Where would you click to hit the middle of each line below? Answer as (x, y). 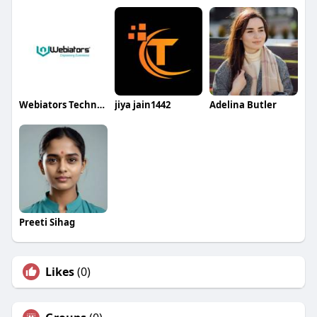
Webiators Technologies (100, 105)
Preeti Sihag (47, 222)
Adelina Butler (243, 105)
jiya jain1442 (142, 105)
